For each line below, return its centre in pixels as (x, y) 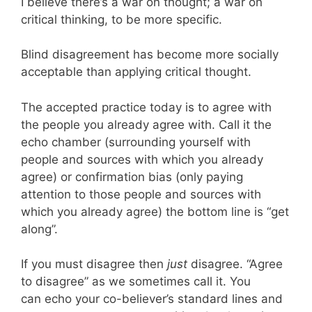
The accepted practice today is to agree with (146, 107)
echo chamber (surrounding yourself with (136, 142)
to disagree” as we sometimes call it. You (136, 281)
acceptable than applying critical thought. (136, 72)
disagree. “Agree (235, 264)
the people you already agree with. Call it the (146, 124)
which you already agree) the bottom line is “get (155, 211)
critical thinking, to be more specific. (122, 19)
